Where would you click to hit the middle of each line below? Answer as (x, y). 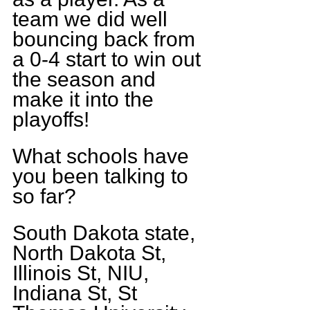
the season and (87, 79)
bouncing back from (107, 39)
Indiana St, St (77, 293)
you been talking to (103, 176)
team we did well (93, 19)
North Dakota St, (92, 253)
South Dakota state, (107, 232)
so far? (44, 196)
